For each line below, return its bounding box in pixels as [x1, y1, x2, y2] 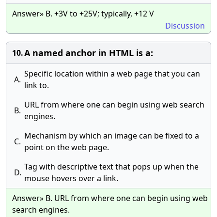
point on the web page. [24, 142, 109, 153]
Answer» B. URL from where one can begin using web [12, 193, 208, 203]
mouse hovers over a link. [24, 173, 118, 184]
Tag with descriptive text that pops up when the [24, 161, 199, 172]
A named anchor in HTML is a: [24, 47, 153, 59]
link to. [24, 80, 49, 91]
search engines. [12, 204, 70, 215]
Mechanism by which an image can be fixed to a [24, 130, 199, 141]
